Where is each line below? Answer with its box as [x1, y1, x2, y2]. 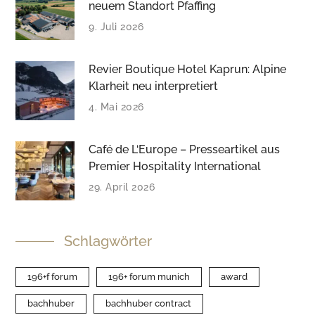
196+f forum [27, 271, 78, 282]
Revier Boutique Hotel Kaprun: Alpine [89, 63, 287, 76]
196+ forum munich [108, 271, 191, 282]
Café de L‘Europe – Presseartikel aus [89, 143, 281, 156]
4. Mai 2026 [89, 101, 144, 112]
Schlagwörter [64, 233, 153, 250]
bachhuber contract [105, 298, 192, 309]
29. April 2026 [89, 181, 155, 193]
